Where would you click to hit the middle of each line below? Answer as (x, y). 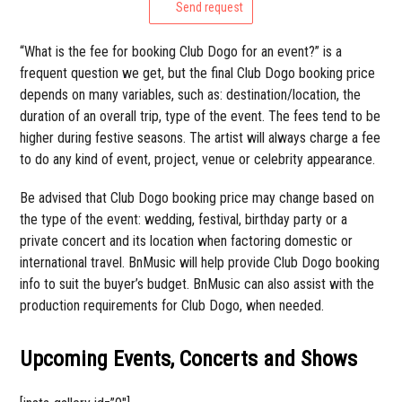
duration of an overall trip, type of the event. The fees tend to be (201, 116)
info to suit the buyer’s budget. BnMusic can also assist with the (197, 284)
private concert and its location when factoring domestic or (187, 240)
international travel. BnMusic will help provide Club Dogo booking (200, 262)
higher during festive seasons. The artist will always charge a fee (201, 137)
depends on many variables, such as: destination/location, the (191, 94)
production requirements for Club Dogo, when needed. (172, 305)
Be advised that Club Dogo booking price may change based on (197, 197)
